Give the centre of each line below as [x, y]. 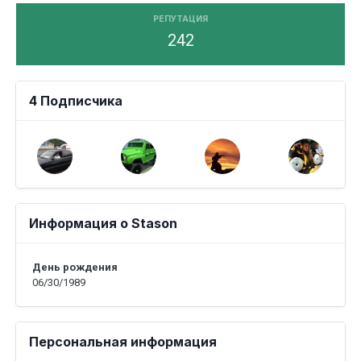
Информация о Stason [103, 223]
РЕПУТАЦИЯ [180, 19]
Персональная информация [123, 342]
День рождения [75, 267]
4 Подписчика [76, 101]
